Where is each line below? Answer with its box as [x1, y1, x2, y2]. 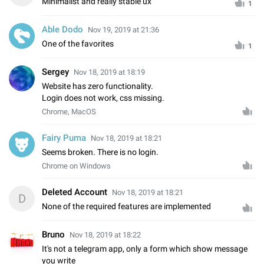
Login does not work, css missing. [42, 93, 164, 103]
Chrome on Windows [42, 161, 111, 170]
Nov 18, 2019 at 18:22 [70, 230, 141, 239]
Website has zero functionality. [42, 81, 153, 91]
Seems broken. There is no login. [42, 147, 159, 157]
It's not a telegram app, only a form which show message [42, 243, 247, 253]
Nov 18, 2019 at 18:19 [74, 67, 145, 77]
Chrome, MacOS [42, 107, 96, 116]
